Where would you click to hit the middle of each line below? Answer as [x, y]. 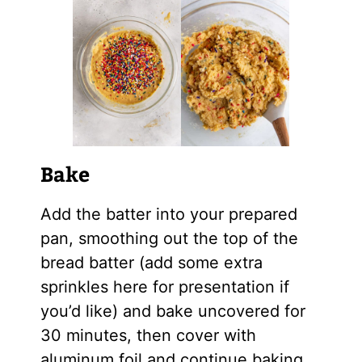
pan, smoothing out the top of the [169, 238]
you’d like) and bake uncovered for [173, 311]
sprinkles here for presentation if [164, 286]
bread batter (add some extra [151, 262]
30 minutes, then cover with [148, 335]
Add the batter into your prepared [168, 214]
